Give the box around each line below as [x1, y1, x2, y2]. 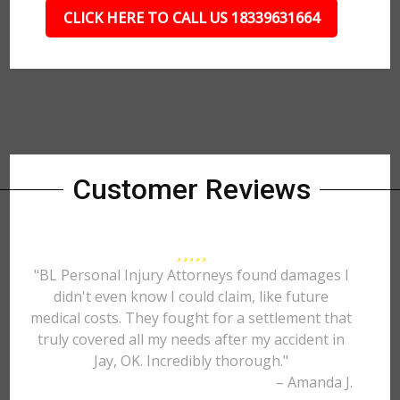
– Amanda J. [275, 372, 353, 392]
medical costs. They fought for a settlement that [30, 308, 353, 328]
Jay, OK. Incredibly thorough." [94, 351, 289, 371]
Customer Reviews [71, 172, 311, 206]
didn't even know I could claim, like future [54, 287, 329, 306]
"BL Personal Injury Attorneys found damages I [33, 265, 349, 285]
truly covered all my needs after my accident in [37, 329, 346, 349]
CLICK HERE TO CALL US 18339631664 [62, 8, 320, 28]
